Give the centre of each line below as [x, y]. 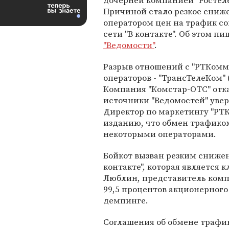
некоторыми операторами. [160, 134]
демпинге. [126, 200]
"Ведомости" [129, 45]
